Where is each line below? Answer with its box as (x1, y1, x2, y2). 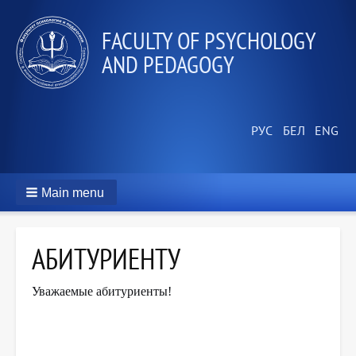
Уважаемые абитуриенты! (32, 284, 172, 299)
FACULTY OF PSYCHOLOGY (102, 25, 315, 56)
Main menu (41, 186, 104, 200)
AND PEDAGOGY (102, 48, 234, 79)
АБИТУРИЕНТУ (32, 240, 180, 278)
